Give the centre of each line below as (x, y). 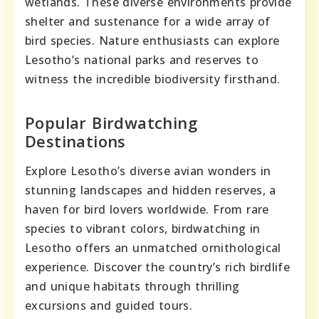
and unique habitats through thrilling (132, 286)
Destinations (75, 141)
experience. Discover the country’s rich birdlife (158, 267)
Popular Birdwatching (111, 122)
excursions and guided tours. (109, 305)
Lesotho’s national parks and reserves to (142, 60)
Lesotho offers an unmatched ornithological (153, 248)
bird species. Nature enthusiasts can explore (152, 41)
